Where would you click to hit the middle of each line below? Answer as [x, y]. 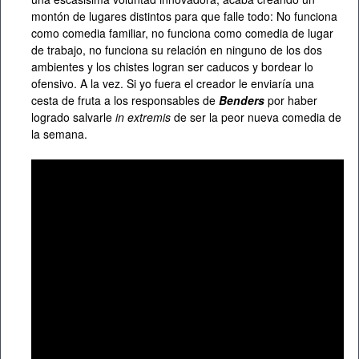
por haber [292, 101]
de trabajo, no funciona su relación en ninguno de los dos [177, 50]
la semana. [59, 134]
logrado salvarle [72, 117]
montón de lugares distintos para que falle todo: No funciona [184, 16]
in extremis [141, 117]
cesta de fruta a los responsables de [125, 101]
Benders [242, 101]
